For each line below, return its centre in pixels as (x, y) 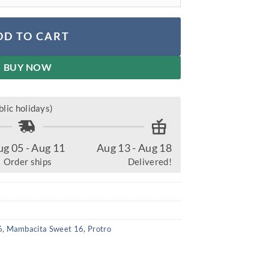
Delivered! (150, 162)
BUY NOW (28, 68)
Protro (99, 229)
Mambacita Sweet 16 (45, 229)
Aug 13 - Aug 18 (134, 148)
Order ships (28, 162)
